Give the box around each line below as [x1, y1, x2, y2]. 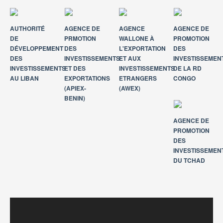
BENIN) [64, 94, 86, 103]
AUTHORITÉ [10, 24, 45, 33]
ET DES [64, 64, 86, 73]
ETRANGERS [119, 74, 157, 83]
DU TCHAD [173, 156, 206, 165]
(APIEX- [64, 84, 87, 93]
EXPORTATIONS [64, 74, 111, 83]
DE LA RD [173, 64, 202, 73]
